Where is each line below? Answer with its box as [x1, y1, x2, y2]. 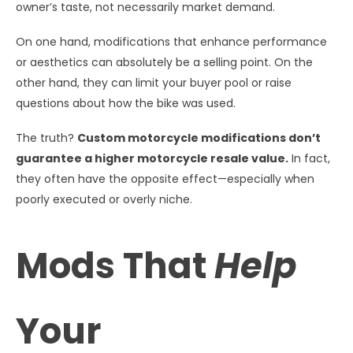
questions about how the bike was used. [16, 95, 236, 111]
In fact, [288, 150, 330, 166]
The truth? [16, 129, 77, 146]
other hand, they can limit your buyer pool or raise [16, 74, 292, 91]
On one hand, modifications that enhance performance [16, 33, 327, 50]
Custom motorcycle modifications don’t [77, 129, 321, 146]
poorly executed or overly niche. [16, 191, 192, 207]
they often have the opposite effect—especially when [16, 170, 314, 187]
